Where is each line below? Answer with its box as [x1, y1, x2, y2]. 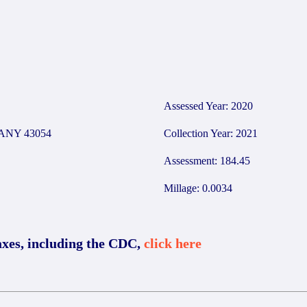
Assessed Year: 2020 [164, 100, 253, 112]
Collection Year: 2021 [164, 127, 258, 139]
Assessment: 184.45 [164, 155, 250, 167]
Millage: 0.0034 [164, 182, 232, 194]
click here [144, 236, 201, 251]
